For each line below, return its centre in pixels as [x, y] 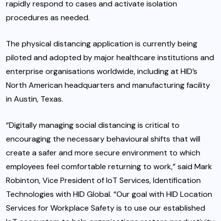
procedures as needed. [48, 17]
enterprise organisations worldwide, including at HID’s [102, 71]
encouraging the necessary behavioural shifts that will [103, 139]
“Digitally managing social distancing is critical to [93, 125]
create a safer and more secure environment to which [103, 152]
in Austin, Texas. [35, 99]
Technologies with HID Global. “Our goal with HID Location [109, 194]
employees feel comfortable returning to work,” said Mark [109, 166]
